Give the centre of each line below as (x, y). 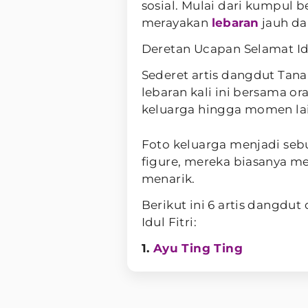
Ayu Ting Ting (198, 248)
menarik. (168, 178)
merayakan (176, 22)
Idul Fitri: (169, 222)
